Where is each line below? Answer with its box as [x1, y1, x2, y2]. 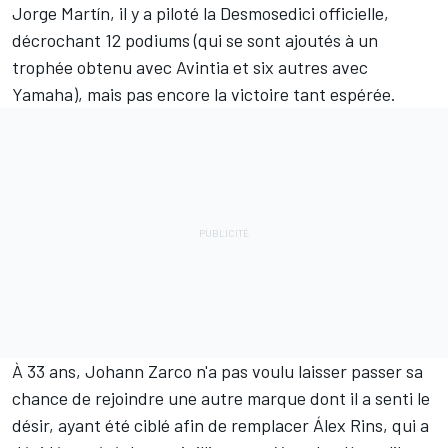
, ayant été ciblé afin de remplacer [49, 414, 313, 437]
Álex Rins [313, 414, 383, 437]
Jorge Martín [12, 2, 110, 25]
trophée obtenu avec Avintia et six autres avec [12, 56, 368, 79]
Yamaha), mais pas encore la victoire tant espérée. [12, 83, 396, 106]
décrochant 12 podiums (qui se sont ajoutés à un [12, 29, 378, 52]
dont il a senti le [310, 387, 430, 410]
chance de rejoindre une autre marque [12, 387, 310, 410]
